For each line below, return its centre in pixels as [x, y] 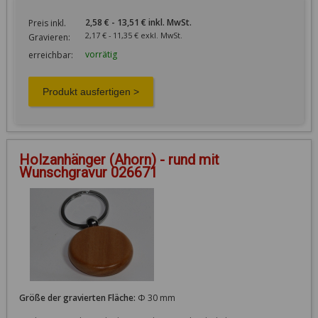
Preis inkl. [47, 23]
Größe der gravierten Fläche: [77, 297]
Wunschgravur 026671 [88, 172]
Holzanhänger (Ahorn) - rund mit [119, 159]
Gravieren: [49, 37]
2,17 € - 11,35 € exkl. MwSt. [147, 35]
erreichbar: [50, 55]
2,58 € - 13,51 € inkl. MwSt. [154, 22]
